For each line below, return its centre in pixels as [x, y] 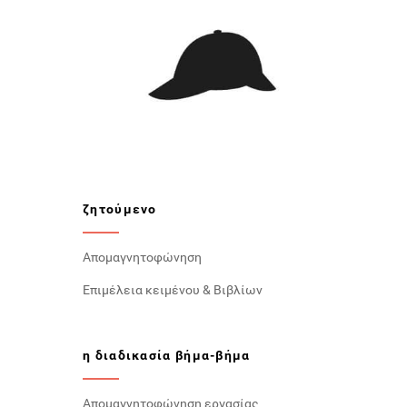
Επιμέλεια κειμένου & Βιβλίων [173, 289]
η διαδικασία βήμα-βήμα [167, 355]
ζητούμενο [120, 208]
